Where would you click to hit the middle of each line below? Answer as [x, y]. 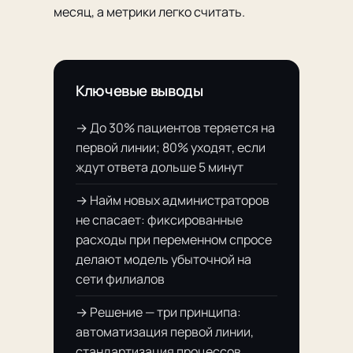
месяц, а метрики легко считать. [149, 12]
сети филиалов [120, 279]
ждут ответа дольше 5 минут [160, 167]
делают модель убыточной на [163, 260]
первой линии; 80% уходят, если [171, 148]
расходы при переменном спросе [174, 240]
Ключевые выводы [139, 91]
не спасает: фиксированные [159, 220]
